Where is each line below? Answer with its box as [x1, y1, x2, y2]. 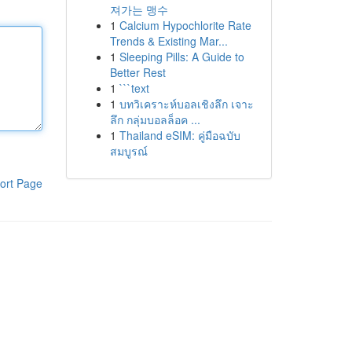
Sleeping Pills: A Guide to [119, 49, 244, 64]
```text [119, 80, 149, 96]
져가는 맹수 [109, 2, 168, 17]
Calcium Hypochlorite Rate [119, 17, 251, 33]
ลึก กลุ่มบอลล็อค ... [109, 112, 200, 127]
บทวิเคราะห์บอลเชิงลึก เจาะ [119, 96, 254, 112]
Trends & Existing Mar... [109, 33, 228, 49]
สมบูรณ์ [109, 143, 148, 159]
